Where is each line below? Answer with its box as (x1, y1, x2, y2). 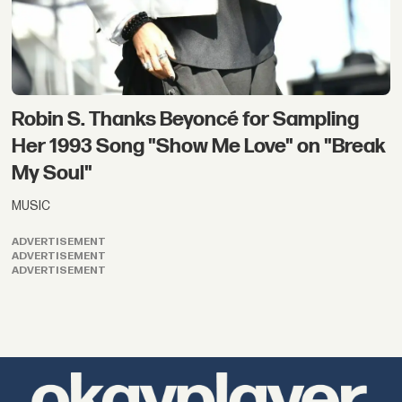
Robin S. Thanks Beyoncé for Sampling (12, 107, 360, 133)
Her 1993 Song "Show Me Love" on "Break (12, 134, 387, 160)
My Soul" (12, 161, 93, 187)
